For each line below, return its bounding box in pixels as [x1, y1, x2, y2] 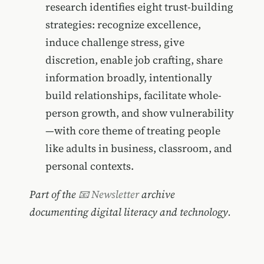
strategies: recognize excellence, [45, 17, 201, 32]
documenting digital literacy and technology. [29, 204, 231, 219]
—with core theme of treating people [45, 123, 220, 138]
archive [138, 186, 175, 202]
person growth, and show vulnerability [45, 105, 234, 121]
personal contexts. [45, 159, 134, 174]
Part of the [29, 186, 78, 202]
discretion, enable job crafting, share [45, 52, 223, 68]
